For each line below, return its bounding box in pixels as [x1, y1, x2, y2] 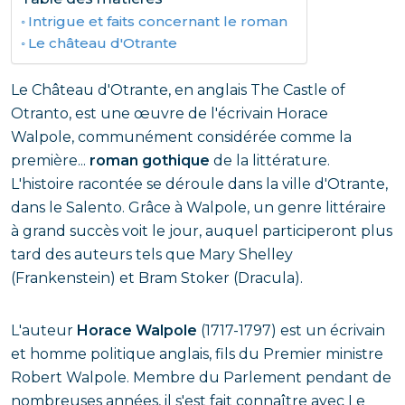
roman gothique [89, 152, 210, 169]
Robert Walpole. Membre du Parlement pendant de [11, 369, 391, 386]
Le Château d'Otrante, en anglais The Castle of [11, 81, 345, 99]
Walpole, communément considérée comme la [11, 128, 352, 146]
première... [11, 152, 89, 169]
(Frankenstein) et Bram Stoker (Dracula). [11, 269, 303, 287]
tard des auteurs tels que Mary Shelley [11, 246, 293, 263]
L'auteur [11, 322, 77, 339]
